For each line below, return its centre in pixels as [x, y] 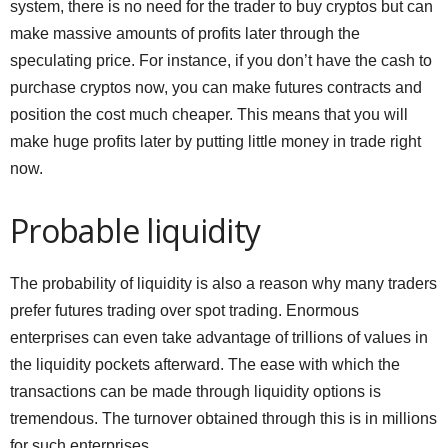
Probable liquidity [135, 230]
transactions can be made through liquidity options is [195, 391]
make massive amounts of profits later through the [185, 33]
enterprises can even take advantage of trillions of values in [219, 337]
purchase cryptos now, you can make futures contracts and [216, 87]
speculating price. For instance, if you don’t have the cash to [221, 60]
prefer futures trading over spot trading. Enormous [184, 310]
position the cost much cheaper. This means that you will [209, 114]
